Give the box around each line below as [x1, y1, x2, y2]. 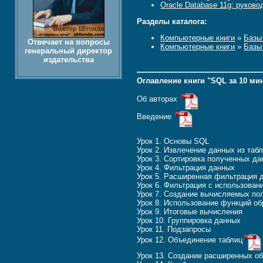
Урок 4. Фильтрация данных [137, 163, 235, 173]
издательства [43, 55, 94, 64]
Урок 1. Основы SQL [137, 137, 210, 146]
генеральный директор [25, 46, 113, 55]
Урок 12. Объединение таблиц [137, 235, 243, 245]
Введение [137, 112, 174, 122]
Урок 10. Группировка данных [137, 216, 241, 225]
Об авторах [137, 95, 180, 104]
